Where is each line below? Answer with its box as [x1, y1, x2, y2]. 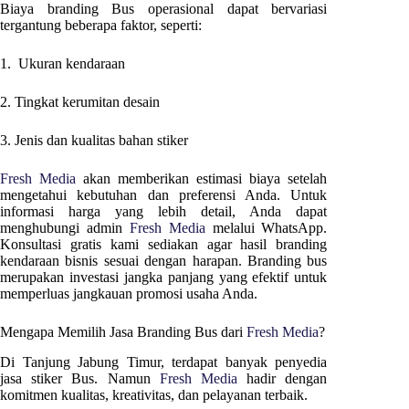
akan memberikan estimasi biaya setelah [76, 170, 328, 186]
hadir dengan [237, 370, 328, 386]
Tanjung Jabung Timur [22, 353, 161, 370]
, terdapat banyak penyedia [160, 353, 328, 370]
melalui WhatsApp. [204, 219, 328, 236]
